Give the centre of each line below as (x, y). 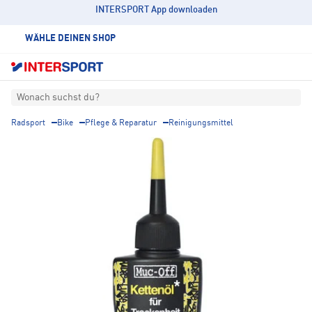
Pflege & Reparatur (121, 124)
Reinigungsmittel (201, 124)
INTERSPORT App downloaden (156, 10)
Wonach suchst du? (58, 98)
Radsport (28, 124)
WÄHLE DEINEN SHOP (70, 39)
